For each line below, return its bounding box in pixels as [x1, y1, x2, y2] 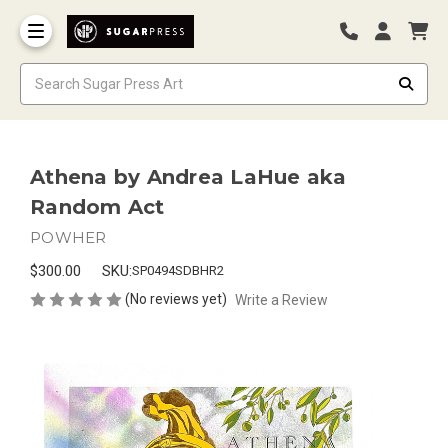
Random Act [30, 194, 165, 219]
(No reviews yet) [125, 290, 227, 307]
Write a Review [234, 291, 328, 308]
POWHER [30, 227, 107, 247]
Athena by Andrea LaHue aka [30, 164, 347, 189]
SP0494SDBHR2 [132, 263, 224, 279]
